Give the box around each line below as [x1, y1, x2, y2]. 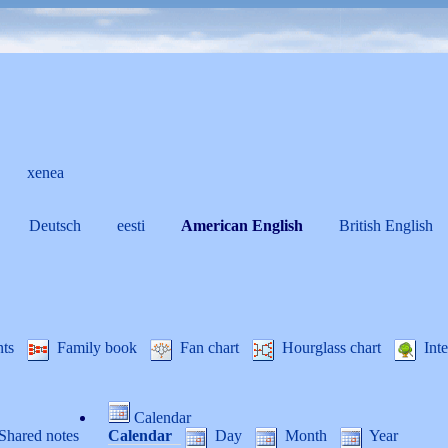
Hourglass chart [278, 339, 385, 357]
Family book [53, 339, 141, 357]
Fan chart [176, 339, 243, 357]
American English [181, 217, 307, 235]
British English [339, 217, 437, 235]
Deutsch [29, 217, 85, 235]
